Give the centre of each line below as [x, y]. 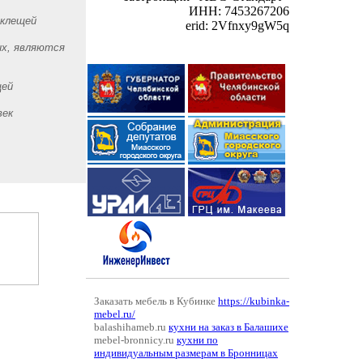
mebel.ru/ [115, 314]
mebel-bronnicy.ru [135, 340]
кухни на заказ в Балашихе [228, 327]
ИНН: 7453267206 [239, 11]
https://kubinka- [254, 301]
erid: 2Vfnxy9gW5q [237, 26]
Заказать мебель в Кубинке [156, 301]
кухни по [197, 340]
